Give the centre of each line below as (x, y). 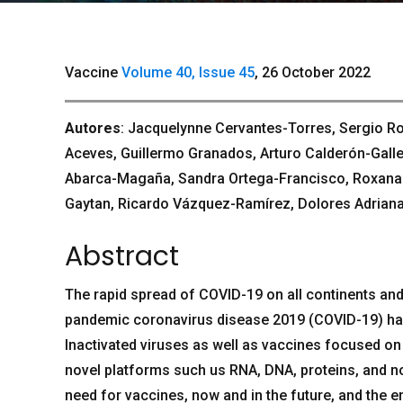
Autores (93, 128)
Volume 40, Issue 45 (188, 72)
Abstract (122, 256)
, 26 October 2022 (313, 72)
